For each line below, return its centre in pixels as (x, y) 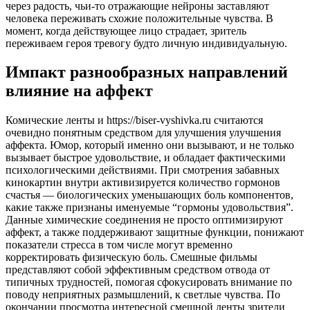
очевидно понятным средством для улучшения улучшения (143, 133)
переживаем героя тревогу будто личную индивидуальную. (146, 43)
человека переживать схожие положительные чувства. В (139, 18)
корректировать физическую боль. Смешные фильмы (131, 257)
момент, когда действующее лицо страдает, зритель (126, 30)
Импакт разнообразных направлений (147, 72)
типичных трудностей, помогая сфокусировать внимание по (149, 282)
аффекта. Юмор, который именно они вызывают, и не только (150, 145)
